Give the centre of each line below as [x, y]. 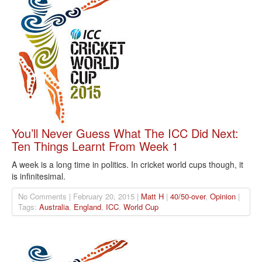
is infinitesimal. [39, 176]
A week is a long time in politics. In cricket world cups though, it [127, 165]
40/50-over [188, 196]
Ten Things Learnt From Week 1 [95, 146]
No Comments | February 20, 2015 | [80, 196]
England [87, 207]
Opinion [223, 196]
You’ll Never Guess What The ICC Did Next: [125, 133]
